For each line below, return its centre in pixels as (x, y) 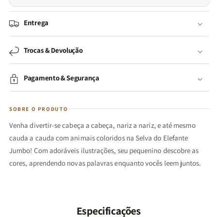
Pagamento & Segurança (62, 77)
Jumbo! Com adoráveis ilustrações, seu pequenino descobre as (104, 150)
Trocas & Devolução (53, 50)
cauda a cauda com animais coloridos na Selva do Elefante (99, 138)
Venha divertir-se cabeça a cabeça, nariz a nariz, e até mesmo (102, 125)
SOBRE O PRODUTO (39, 108)
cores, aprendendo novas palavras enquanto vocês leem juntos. (105, 163)
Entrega (36, 22)
